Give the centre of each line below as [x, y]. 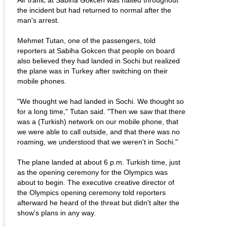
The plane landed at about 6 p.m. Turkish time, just [99, 162]
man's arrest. [38, 20]
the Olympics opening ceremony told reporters [91, 193]
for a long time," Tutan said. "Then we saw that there [101, 111]
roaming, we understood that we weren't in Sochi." [98, 142]
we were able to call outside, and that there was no [99, 132]
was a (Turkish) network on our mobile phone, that [98, 122]
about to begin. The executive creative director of [96, 182]
